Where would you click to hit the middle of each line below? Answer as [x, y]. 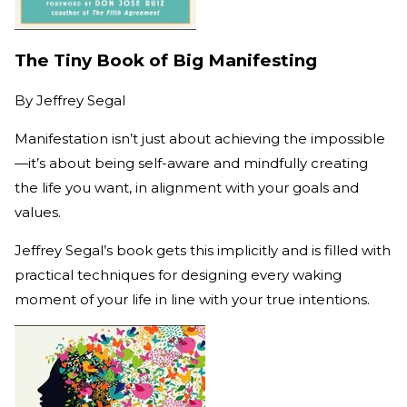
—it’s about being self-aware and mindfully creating [191, 164]
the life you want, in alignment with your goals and [187, 188]
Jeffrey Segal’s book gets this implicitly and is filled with [203, 251]
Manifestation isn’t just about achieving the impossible [200, 139]
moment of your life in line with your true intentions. [192, 300]
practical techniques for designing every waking [178, 275]
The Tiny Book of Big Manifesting [166, 61]
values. [40, 213]
